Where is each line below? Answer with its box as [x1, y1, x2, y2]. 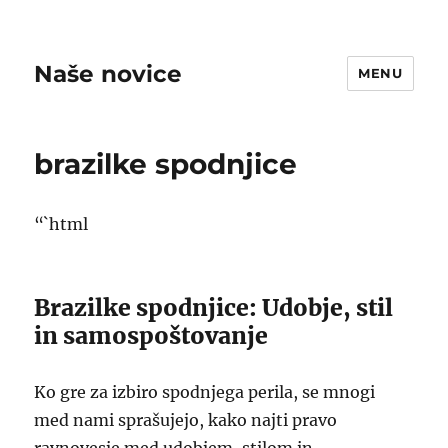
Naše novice [34, 59, 183, 88]
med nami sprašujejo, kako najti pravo [34, 410, 338, 430]
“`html [34, 214, 89, 234]
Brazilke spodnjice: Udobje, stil [34, 293, 394, 322]
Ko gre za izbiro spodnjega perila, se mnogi [34, 382, 376, 402]
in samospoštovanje [34, 321, 269, 350]
